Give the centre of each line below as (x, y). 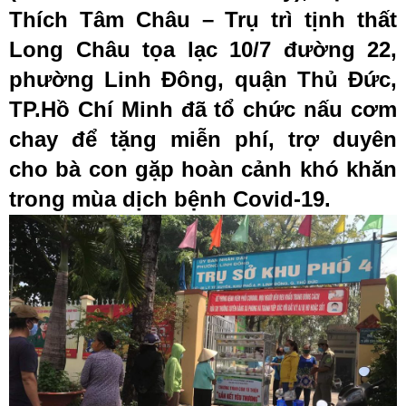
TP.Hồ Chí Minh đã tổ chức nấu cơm (203, 109)
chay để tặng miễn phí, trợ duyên (203, 139)
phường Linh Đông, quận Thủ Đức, (203, 79)
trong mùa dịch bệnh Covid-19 (167, 199)
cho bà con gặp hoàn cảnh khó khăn (203, 169)
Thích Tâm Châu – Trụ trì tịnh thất (203, 19)
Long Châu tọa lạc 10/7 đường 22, (203, 49)
